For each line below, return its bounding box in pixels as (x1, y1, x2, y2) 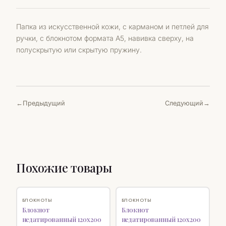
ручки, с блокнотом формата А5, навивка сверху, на (16, 33, 194, 42)
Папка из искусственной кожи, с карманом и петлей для (16, 22, 209, 31)
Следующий (165, 99, 203, 107)
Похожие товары (16, 159, 112, 176)
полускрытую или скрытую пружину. (16, 45, 144, 54)
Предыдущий (23, 99, 65, 107)
